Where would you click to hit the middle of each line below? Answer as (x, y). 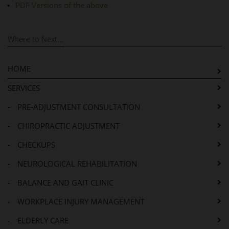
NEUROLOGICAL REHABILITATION (77, 164)
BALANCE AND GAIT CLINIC (65, 183)
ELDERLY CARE (43, 221)
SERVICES (24, 88)
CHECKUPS (36, 145)
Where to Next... (36, 39)
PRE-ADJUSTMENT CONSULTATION (79, 107)
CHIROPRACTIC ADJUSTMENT (68, 126)
